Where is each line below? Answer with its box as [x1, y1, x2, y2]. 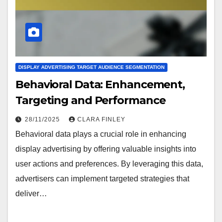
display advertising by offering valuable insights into [15, 144, 196, 153]
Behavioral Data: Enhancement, [15, 77, 185, 91]
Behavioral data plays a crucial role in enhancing [15, 129, 186, 138]
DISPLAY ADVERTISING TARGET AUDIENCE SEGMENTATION [18, 64, 165, 70]
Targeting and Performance [15, 93, 166, 107]
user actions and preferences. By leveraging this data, [15, 159, 203, 168]
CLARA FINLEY [77, 115, 125, 123]
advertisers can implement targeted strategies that [15, 174, 189, 183]
